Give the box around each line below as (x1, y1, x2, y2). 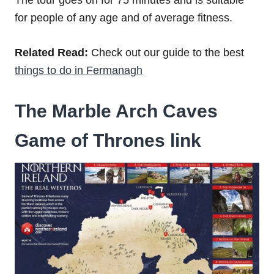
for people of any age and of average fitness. (15, 11, 232, 24)
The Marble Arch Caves (15, 100, 218, 121)
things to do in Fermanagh (15, 64, 143, 76)
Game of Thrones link (15, 130, 201, 150)
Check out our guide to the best (88, 46, 244, 59)
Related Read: (15, 46, 88, 59)
